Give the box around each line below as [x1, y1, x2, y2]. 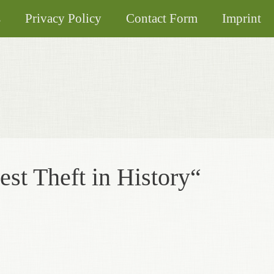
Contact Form [125, 11, 198, 25]
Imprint [221, 11, 261, 25]
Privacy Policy [24, 11, 102, 25]
